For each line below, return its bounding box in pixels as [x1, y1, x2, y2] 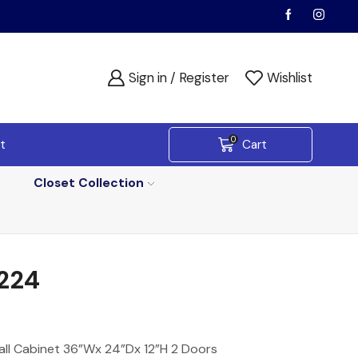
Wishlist [266, 69, 312, 86]
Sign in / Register [129, 69, 230, 86]
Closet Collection [34, 174, 145, 191]
